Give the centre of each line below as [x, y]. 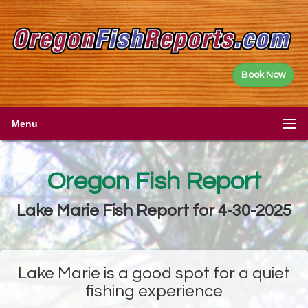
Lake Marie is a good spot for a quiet [154, 273]
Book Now [263, 75]
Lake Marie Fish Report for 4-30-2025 [154, 210]
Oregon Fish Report [154, 181]
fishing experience [154, 291]
